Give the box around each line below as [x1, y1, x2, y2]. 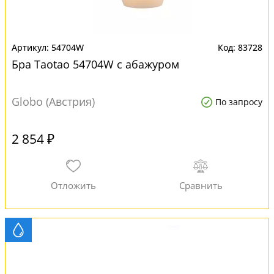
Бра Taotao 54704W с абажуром [12, 57, 179, 72]
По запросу [215, 96, 262, 108]
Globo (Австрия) [12, 94, 95, 109]
